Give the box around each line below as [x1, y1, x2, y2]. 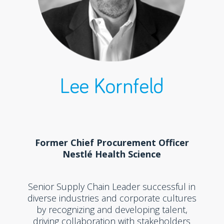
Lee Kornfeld [59, 76, 164, 97]
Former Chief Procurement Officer [34, 136, 189, 148]
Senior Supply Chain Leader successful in [28, 180, 196, 192]
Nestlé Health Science [62, 148, 161, 160]
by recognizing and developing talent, [36, 203, 187, 215]
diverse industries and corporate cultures [27, 192, 196, 204]
